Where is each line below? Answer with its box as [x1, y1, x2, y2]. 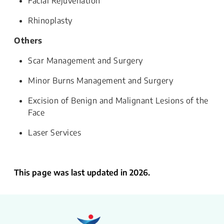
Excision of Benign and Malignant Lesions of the [28, 95, 208, 105]
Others [14, 35, 42, 45]
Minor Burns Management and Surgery [28, 75, 173, 85]
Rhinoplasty [28, 15, 72, 25]
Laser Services [28, 127, 81, 137]
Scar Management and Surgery [28, 55, 143, 65]
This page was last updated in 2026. [14, 167, 150, 177]
